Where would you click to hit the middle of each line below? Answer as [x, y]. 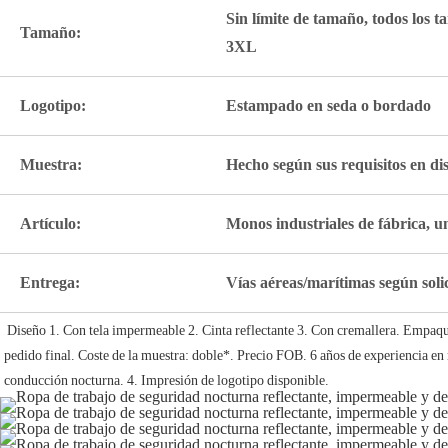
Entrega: [50, 283]
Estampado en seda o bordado [328, 106]
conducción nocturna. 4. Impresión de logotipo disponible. [166, 380]
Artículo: [50, 224]
